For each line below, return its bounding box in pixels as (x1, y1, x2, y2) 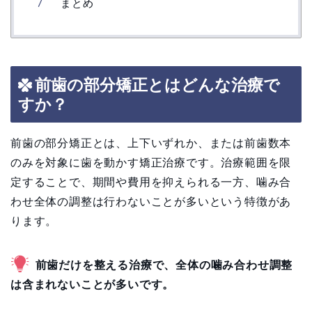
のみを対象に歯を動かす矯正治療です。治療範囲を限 (10, 156, 292, 169)
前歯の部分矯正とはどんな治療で (35, 75, 280, 94)
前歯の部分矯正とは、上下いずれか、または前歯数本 (10, 136, 292, 149)
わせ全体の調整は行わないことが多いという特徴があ (10, 195, 292, 208)
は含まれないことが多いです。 (10, 278, 175, 290)
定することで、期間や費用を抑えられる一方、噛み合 (10, 175, 292, 188)
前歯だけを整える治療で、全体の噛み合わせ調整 (35, 258, 293, 271)
